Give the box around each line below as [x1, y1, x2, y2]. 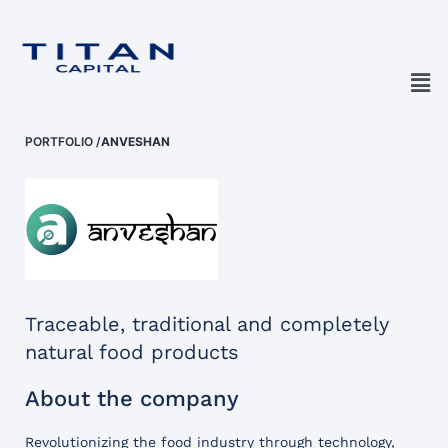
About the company [25, 385, 239, 411]
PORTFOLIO [25, 134, 93, 150]
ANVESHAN [101, 134, 170, 150]
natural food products [25, 339, 239, 364]
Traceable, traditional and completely [25, 311, 389, 336]
